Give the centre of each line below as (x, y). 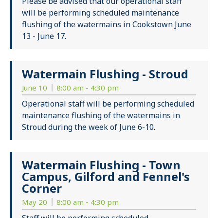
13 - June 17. (44, 36)
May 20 (36, 202)
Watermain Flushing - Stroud (105, 74)
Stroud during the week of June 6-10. (89, 127)
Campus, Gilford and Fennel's (106, 177)
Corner (42, 188)
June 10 (36, 88)
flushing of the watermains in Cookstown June (107, 25)
